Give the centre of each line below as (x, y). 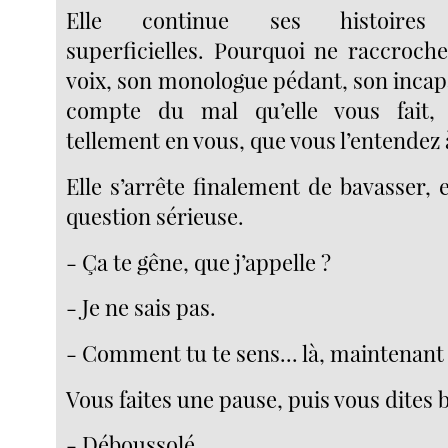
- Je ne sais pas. (141, 307)
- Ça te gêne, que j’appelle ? (199, 261)
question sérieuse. (155, 216)
